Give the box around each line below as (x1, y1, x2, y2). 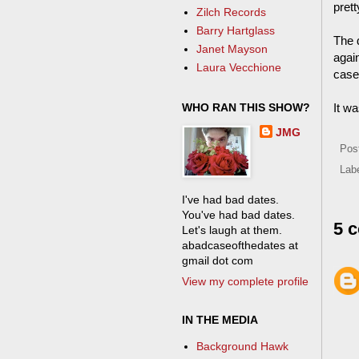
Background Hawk (196, 340, 288, 353)
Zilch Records (196, 6, 266, 19)
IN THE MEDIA (182, 313, 258, 326)
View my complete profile (182, 274, 309, 288)
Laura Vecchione (196, 61, 281, 75)
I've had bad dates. (182, 192, 279, 206)
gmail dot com (182, 253, 253, 267)
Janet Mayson (196, 42, 268, 56)
